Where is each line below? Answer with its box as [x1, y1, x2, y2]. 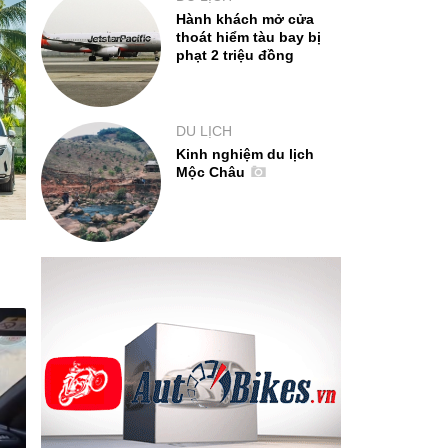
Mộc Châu [176, 164, 249, 181]
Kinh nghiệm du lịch [176, 146, 314, 163]
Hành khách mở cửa [176, 11, 314, 28]
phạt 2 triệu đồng [176, 47, 294, 64]
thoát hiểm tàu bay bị [176, 29, 321, 46]
